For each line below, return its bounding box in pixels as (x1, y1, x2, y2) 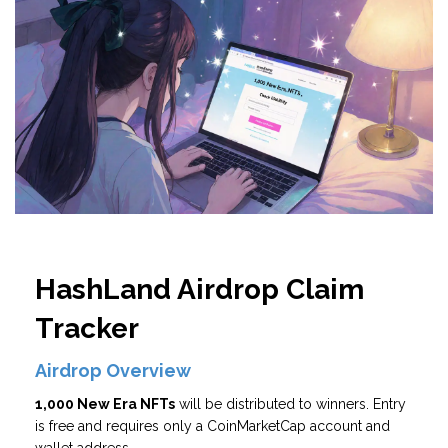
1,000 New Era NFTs (35, 396, 175, 413)
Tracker (35, 312, 139, 346)
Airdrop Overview (35, 360, 191, 382)
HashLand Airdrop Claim (35, 273, 364, 307)
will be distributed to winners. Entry (175, 396, 406, 413)
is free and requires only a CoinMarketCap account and (35, 418, 390, 435)
